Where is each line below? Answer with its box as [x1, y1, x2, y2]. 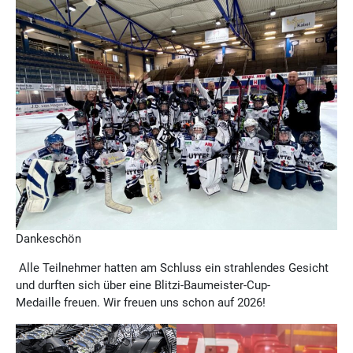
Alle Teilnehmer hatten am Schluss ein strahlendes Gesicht [16, 261, 329, 276]
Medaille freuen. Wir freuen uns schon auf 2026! [16, 295, 272, 310]
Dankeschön [16, 232, 81, 247]
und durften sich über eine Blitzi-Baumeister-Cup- [16, 278, 270, 293]
